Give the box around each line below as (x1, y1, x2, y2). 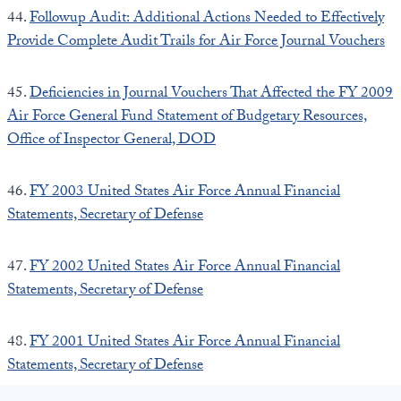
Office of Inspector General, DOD (7, 127, 216, 154)
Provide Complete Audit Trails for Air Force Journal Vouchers (7, 29, 385, 55)
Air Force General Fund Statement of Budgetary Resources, (7, 104, 367, 131)
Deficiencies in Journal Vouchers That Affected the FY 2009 (30, 81, 393, 107)
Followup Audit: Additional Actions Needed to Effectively (30, 5, 384, 32)
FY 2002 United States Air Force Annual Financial (30, 254, 340, 281)
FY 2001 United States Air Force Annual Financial (30, 329, 340, 356)
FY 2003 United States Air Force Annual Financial (30, 179, 340, 206)
